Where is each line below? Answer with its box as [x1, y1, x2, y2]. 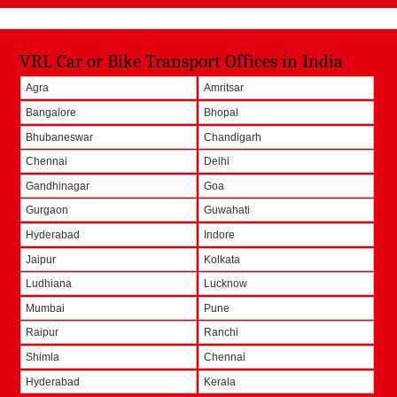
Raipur [26, 326, 59, 339]
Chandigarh [203, 130, 261, 144]
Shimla [26, 351, 60, 364]
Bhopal [203, 106, 238, 120]
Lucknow [203, 277, 247, 291]
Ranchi [203, 326, 238, 339]
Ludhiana [26, 277, 73, 291]
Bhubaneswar [26, 130, 94, 144]
